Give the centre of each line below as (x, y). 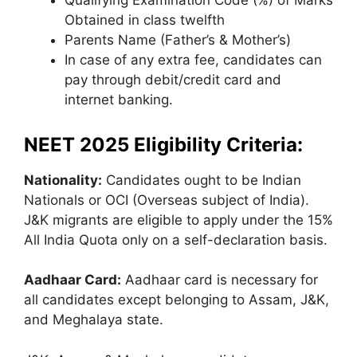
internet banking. (119, 100)
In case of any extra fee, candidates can (193, 60)
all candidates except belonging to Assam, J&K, (177, 300)
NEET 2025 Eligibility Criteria (161, 144)
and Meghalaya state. (94, 320)
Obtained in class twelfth (145, 20)
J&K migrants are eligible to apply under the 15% (178, 220)
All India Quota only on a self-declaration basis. (176, 239)
